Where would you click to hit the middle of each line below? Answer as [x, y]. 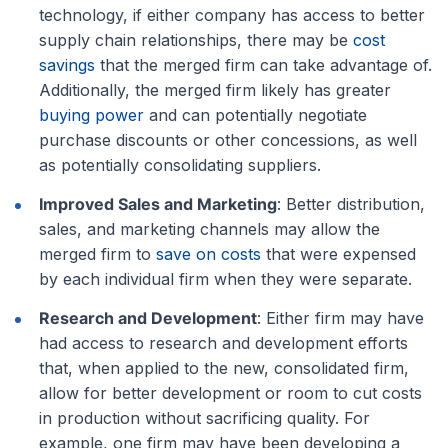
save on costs [208, 253]
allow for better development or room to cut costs [230, 392]
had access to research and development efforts [223, 342]
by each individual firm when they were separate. [225, 278]
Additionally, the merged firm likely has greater [215, 89]
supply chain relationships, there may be [196, 39]
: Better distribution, [351, 203]
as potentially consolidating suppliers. [180, 164]
